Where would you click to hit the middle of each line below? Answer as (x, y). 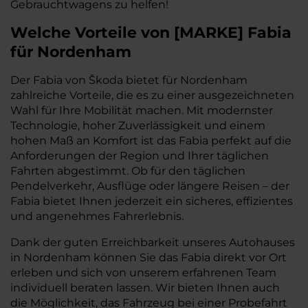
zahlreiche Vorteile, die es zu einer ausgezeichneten (152, 95)
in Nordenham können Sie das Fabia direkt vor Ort (148, 257)
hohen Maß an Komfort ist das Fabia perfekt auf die (151, 141)
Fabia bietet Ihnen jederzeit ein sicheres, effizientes (152, 201)
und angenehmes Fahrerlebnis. (97, 216)
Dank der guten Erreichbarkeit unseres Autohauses (153, 242)
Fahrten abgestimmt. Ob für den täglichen (128, 171)
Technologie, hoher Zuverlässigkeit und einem (138, 125)
